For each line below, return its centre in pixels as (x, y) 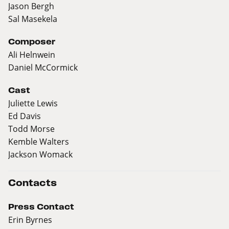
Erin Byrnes (30, 220)
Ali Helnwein (32, 55)
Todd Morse (31, 129)
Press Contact (41, 207)
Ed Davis (25, 116)
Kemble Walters (39, 142)
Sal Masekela (33, 19)
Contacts (32, 183)
